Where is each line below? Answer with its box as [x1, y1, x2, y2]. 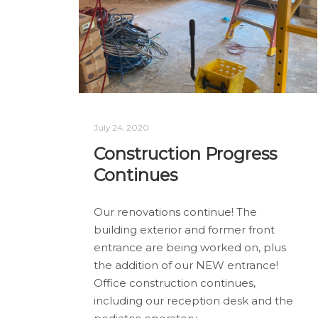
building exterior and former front [94, 223, 275, 237]
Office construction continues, [94, 276, 256, 290]
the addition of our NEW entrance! [94, 258, 278, 273]
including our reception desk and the [94, 294, 293, 308]
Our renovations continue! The [94, 205, 257, 219]
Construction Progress [94, 143, 277, 164]
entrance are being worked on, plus [94, 241, 286, 255]
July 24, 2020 [94, 122, 149, 133]
